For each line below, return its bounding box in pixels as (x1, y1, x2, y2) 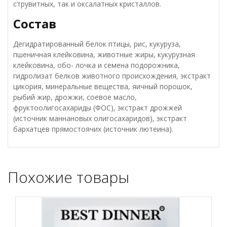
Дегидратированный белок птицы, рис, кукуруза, (13, 39, 181, 49)
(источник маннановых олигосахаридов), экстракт (13, 113, 187, 123)
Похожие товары (8, 167, 129, 187)
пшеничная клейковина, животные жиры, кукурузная (13, 50, 195, 59)
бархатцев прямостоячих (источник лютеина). (13, 124, 173, 134)
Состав (13, 15, 56, 32)
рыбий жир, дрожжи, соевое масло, (13, 92, 137, 102)
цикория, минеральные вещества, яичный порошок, (13, 82, 193, 91)
